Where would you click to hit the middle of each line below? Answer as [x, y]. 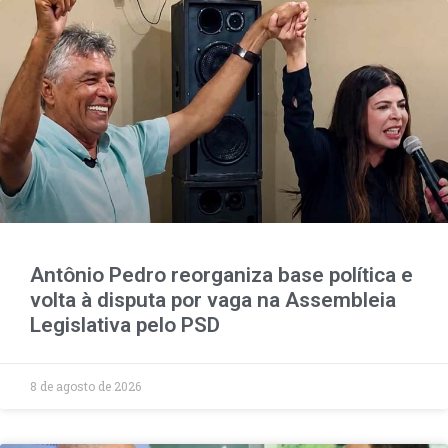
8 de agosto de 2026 [85, 385]
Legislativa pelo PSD [125, 324]
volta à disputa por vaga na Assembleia [213, 299]
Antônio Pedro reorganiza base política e [221, 274]
